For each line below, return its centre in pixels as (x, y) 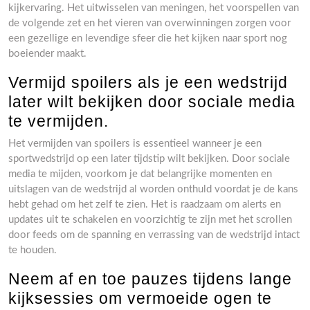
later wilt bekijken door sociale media (152, 102)
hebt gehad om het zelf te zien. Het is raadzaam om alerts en (145, 204)
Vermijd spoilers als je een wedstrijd (148, 82)
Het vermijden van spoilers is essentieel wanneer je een (135, 144)
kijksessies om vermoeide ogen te (140, 298)
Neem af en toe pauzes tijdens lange (150, 279)
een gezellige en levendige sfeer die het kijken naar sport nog (148, 38)
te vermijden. (58, 121)
